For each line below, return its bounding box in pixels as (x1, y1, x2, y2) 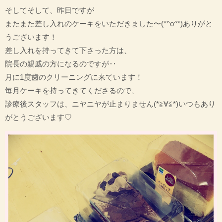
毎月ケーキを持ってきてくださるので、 (5, 86, 139, 95)
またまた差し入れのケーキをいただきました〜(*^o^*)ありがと (5, 19, 213, 28)
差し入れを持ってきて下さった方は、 (5, 46, 131, 55)
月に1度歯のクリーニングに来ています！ (5, 72, 143, 81)
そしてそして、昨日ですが (5, 5, 94, 14)
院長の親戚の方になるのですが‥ (5, 59, 116, 68)
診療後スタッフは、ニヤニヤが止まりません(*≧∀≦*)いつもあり (5, 99, 216, 108)
